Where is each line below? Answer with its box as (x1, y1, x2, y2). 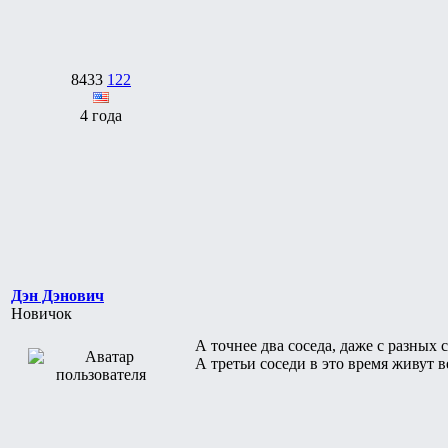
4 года (80, 106, 122, 124)
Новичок (11, 304, 72, 322)
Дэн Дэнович (11, 286, 104, 304)
